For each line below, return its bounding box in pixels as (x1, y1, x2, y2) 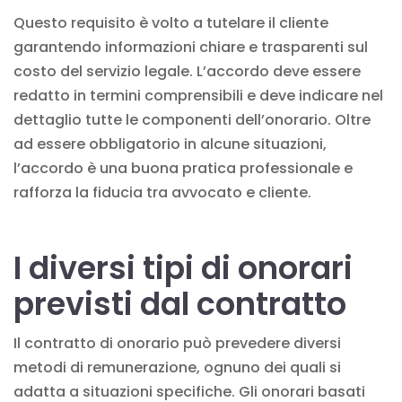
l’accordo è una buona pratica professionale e (13, 157, 353, 179)
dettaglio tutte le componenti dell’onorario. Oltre (13, 109, 371, 130)
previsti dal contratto (13, 281, 346, 326)
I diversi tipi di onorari (13, 245, 353, 290)
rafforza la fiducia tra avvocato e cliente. (13, 181, 311, 203)
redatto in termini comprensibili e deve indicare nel (13, 84, 383, 106)
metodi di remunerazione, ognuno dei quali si (13, 356, 341, 378)
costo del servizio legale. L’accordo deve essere (13, 60, 361, 82)
